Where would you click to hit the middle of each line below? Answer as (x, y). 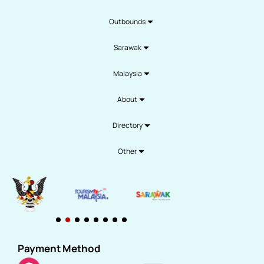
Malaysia (127, 73)
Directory (127, 125)
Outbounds (127, 21)
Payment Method (59, 249)
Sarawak (127, 47)
